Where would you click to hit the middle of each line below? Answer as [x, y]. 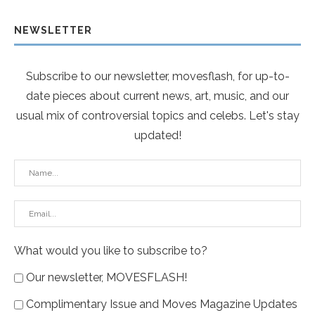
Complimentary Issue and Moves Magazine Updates [162, 304]
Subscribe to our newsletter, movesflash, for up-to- [157, 77]
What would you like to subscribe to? [111, 251]
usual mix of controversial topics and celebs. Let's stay [157, 116]
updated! [157, 136]
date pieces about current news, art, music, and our [157, 96]
